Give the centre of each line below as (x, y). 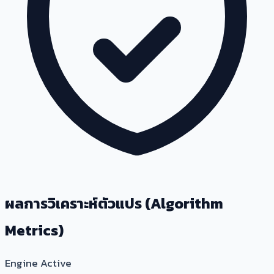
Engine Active (38, 263)
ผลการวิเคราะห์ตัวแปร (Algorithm (114, 203)
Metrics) (34, 230)
